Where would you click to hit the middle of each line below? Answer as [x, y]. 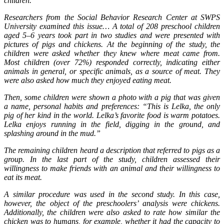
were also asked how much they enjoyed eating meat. [88, 80]
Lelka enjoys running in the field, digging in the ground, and [112, 124]
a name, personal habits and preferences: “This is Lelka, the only [112, 106]
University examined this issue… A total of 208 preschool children [112, 26]
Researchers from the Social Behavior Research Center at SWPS [112, 17]
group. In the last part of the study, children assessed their [112, 159]
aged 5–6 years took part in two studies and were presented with [112, 35]
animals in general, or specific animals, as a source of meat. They [112, 71]
